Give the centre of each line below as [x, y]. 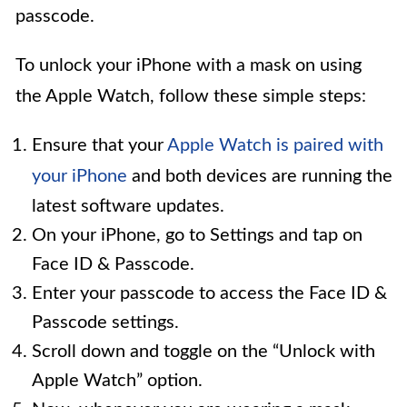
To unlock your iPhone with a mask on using [189, 65]
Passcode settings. [105, 323]
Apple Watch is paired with [275, 145]
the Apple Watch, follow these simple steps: [191, 96]
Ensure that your [99, 145]
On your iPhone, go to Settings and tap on [197, 235]
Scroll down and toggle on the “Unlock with [203, 352]
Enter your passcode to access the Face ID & [209, 293]
